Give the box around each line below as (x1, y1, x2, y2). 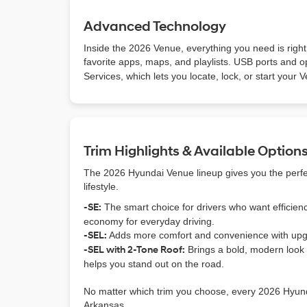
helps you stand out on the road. (84, 258, 224, 270)
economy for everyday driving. (84, 216, 214, 228)
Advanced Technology (84, 19, 226, 36)
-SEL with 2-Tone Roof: (84, 244, 185, 256)
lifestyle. (84, 181, 119, 193)
